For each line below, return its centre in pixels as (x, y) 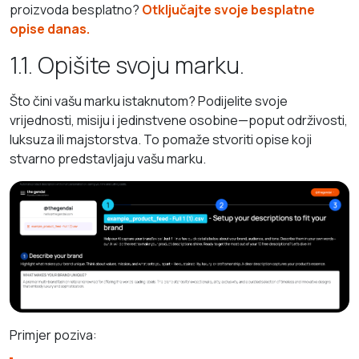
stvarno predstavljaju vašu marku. (108, 158)
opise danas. (50, 28)
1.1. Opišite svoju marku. (127, 65)
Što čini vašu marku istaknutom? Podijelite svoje (149, 101)
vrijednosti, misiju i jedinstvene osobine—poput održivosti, (179, 120)
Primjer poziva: (53, 335)
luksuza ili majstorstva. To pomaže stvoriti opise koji (161, 139)
